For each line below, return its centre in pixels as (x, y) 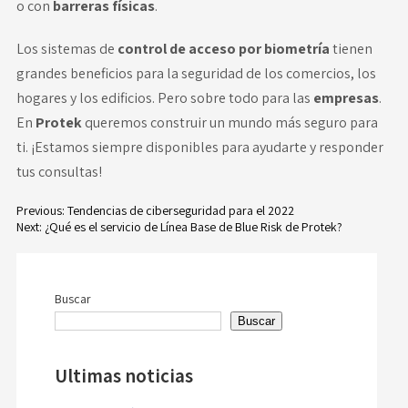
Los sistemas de (66, 49)
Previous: (40, 210)
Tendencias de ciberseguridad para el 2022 (180, 210)
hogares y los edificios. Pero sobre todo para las (164, 98)
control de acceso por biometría (223, 49)
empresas (346, 98)
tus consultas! (59, 172)
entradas (65, 318)
